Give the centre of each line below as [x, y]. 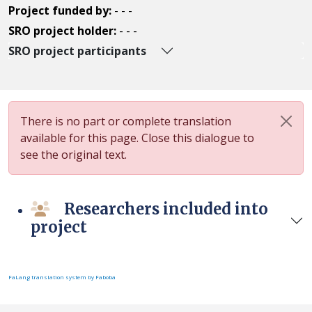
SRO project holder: [64, 31]
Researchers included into [166, 209]
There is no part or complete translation [126, 121]
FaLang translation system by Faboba [62, 277]
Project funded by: [61, 10]
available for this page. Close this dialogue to [137, 138]
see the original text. [73, 155]
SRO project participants [77, 51]
